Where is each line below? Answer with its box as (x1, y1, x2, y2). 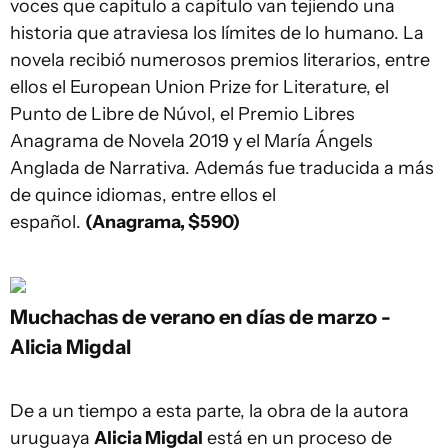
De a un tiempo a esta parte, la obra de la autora (10, 400, 409, 422)
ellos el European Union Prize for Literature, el (10, 76, 389, 98)
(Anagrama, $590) (85, 211, 240, 233)
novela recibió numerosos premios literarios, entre (10, 49, 430, 71)
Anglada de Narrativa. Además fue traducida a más (10, 157, 434, 179)
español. (10, 211, 85, 233)
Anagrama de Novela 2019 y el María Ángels (10, 130, 373, 152)
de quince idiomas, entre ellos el (10, 184, 276, 206)
